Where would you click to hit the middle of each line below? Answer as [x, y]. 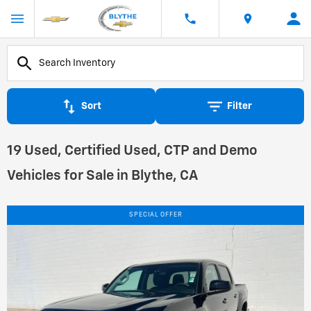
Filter [239, 106]
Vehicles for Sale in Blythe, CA [103, 176]
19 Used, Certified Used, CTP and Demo [132, 151]
